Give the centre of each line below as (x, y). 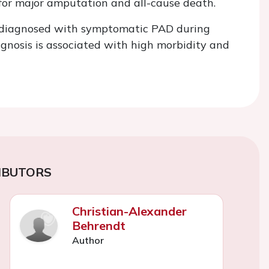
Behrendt (98, 225)
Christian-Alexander (129, 211)
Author (88, 240)
